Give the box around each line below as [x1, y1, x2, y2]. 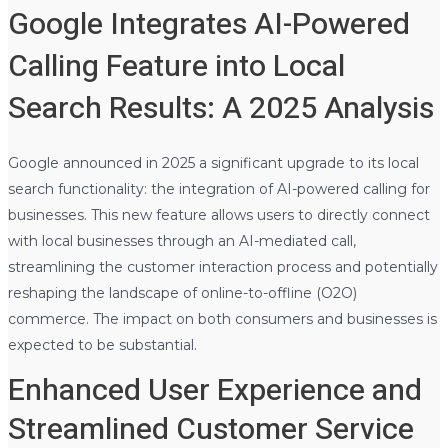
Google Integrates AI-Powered [7, 3, 410, 48]
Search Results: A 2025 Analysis [7, 87, 434, 132]
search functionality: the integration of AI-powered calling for [7, 180, 430, 199]
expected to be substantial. [7, 336, 197, 355]
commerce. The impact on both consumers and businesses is [7, 310, 437, 329]
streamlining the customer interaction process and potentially [7, 258, 438, 277]
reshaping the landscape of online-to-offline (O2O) [7, 284, 357, 303]
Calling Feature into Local [7, 45, 345, 90]
